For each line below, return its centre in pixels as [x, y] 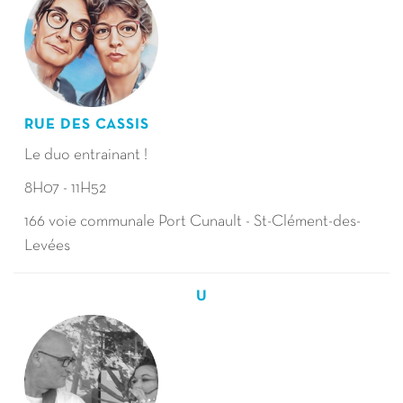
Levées [49, 246]
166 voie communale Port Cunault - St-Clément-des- [193, 222]
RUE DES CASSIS [89, 125]
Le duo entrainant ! [86, 155]
